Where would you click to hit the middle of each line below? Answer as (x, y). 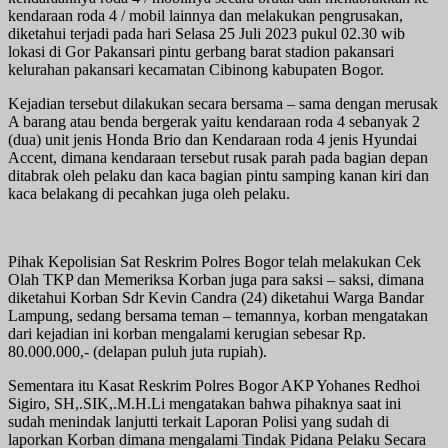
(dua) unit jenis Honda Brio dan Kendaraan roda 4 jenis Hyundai (212, 139)
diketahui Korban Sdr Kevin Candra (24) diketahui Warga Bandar (216, 297)
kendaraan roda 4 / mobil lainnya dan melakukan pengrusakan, (205, 15)
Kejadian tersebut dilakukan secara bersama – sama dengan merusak (223, 103)
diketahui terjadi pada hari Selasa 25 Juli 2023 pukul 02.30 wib (206, 33)
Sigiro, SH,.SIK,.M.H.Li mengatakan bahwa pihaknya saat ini (204, 403)
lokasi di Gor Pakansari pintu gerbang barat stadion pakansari (201, 51)
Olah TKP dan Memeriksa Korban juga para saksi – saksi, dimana (216, 279)
